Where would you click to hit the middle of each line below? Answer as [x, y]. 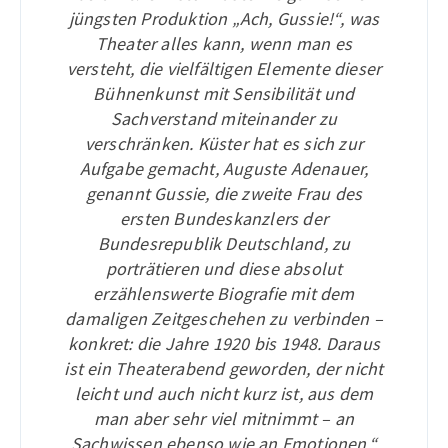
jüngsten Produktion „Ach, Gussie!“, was [224, 18]
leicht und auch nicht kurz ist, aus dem [224, 393]
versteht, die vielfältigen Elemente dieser [224, 68]
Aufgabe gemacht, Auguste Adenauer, [224, 168]
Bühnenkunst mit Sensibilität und [224, 93]
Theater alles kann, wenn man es [224, 43]
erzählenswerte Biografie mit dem [224, 293]
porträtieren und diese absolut [224, 268]
